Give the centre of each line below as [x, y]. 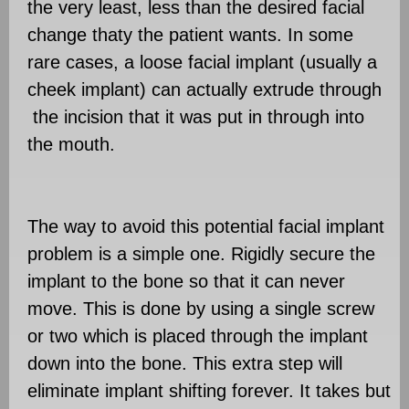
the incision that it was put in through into [196, 116]
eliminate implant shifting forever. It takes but [209, 390]
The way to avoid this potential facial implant [206, 226]
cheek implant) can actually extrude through [204, 89]
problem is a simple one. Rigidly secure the [201, 253]
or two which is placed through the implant [198, 336]
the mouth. [71, 144]
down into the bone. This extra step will [185, 363]
